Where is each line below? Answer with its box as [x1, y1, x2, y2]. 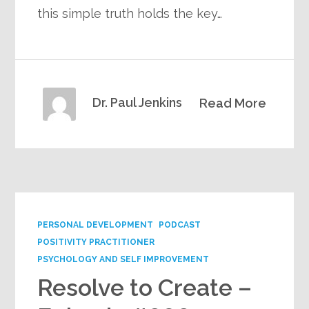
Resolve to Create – [37, 274, 252, 302]
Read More [199, 96, 266, 111]
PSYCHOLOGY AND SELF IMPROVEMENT [37, 255, 210, 265]
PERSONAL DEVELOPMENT [37, 220, 154, 230]
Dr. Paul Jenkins [92, 95, 183, 110]
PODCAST [159, 220, 201, 230]
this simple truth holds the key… [37, 6, 223, 21]
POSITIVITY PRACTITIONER [37, 237, 155, 248]
